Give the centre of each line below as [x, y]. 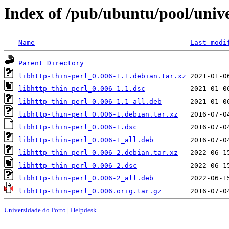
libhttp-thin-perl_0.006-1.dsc [78, 127]
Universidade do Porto [35, 210]
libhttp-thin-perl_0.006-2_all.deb [86, 178]
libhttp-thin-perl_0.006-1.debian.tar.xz [98, 114]
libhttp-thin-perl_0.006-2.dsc [78, 166]
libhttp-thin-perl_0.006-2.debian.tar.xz [98, 153]
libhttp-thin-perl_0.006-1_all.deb [86, 140]
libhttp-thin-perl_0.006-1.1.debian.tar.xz [102, 76]
